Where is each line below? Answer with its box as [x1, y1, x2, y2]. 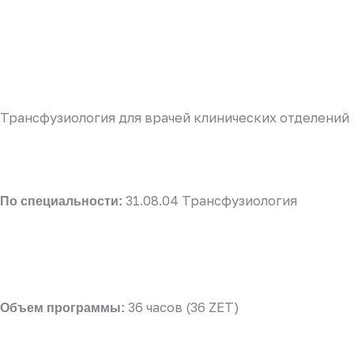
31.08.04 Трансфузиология [126, 193, 297, 209]
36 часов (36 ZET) [125, 299, 239, 315]
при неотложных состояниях [84, 6, 270, 23]
